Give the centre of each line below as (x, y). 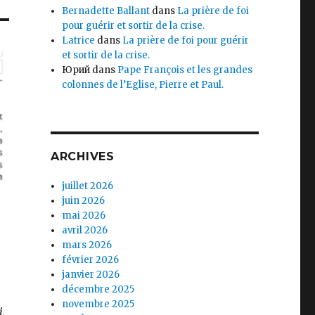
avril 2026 (85, 230)
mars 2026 (87, 245)
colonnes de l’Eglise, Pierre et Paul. (143, 85)
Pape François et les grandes (185, 70)
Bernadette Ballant (106, 11)
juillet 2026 (88, 186)
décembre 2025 (98, 289)
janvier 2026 (91, 275)
